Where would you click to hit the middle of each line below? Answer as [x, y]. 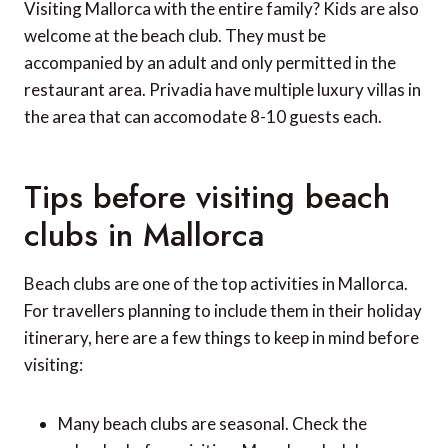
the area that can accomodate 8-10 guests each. [203, 117]
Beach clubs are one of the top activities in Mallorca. [216, 284]
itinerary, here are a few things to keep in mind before [221, 338]
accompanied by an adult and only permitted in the [210, 63]
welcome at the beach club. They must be [175, 36]
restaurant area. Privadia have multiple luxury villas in [222, 90]
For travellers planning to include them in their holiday [223, 311]
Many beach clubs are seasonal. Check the [212, 424]
